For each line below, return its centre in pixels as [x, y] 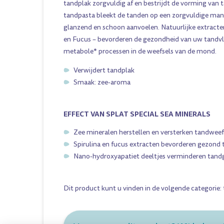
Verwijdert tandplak [104, 70]
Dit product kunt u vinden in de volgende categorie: [143, 188]
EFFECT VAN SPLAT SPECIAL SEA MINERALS [137, 114]
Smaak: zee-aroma [102, 82]
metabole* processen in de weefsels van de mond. [140, 51]
